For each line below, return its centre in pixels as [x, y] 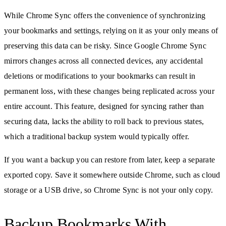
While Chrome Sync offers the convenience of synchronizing [105, 15]
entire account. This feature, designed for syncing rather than [104, 106]
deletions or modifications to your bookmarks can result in [100, 76]
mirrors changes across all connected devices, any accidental [103, 61]
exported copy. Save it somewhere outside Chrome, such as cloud [112, 175]
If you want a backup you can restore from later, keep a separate [109, 159]
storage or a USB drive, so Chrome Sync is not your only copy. [109, 190]
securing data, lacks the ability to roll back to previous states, [104, 121]
